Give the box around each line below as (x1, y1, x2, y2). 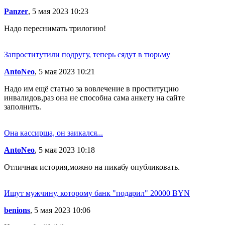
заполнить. (4, 102, 41, 111)
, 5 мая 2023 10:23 (28, 7, 88, 16)
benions (4, 205, 30, 214)
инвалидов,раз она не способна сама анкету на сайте (4, 93, 185, 102)
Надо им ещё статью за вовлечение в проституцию (4, 84, 179, 93)
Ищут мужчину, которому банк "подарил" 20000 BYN (4, 188, 190, 197)
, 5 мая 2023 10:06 (30, 205, 90, 214)
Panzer (4, 7, 28, 16)
